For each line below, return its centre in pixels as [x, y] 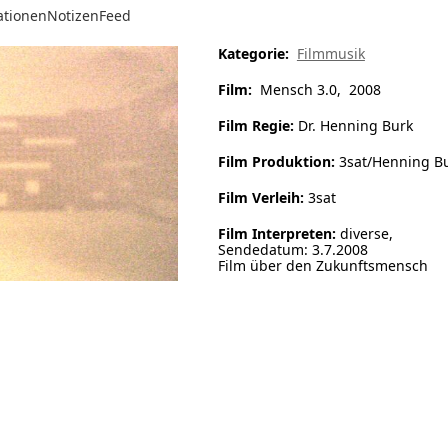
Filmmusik [330, 53]
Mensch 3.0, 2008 [316, 89]
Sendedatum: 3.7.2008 [292, 249]
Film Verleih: [260, 197]
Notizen [73, 15]
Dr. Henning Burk [353, 125]
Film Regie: [255, 125]
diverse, [364, 233]
